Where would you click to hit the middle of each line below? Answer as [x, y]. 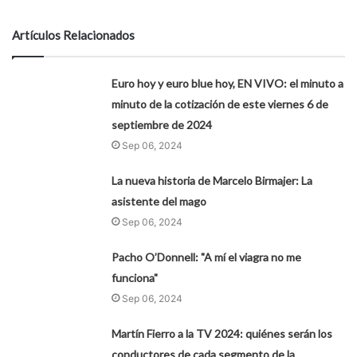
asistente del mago [159, 202]
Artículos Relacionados [73, 35]
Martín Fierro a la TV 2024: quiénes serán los [222, 334]
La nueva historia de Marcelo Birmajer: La [212, 181]
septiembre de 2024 [162, 125]
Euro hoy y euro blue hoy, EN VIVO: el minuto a [228, 84]
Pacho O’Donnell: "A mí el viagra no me [207, 257]
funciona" [135, 278]
